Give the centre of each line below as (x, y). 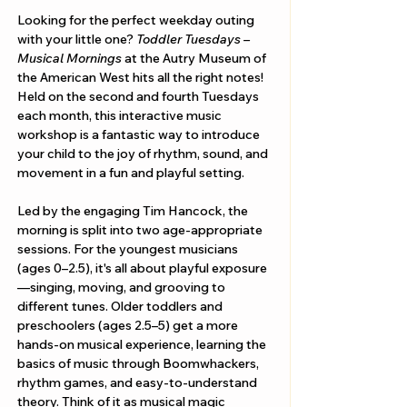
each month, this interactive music (121, 115)
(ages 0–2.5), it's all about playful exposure (142, 268)
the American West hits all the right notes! (142, 77)
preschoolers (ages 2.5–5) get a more (129, 325)
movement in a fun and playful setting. (131, 173)
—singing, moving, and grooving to (123, 287)
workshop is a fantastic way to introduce (140, 134)
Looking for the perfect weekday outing (137, 20)
